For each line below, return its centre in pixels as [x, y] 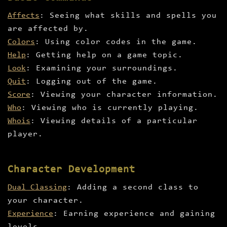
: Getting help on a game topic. [104, 55]
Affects [24, 16]
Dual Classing [37, 188]
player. [25, 135]
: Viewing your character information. [124, 95]
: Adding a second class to [133, 188]
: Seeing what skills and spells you [128, 16]
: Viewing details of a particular [114, 121]
